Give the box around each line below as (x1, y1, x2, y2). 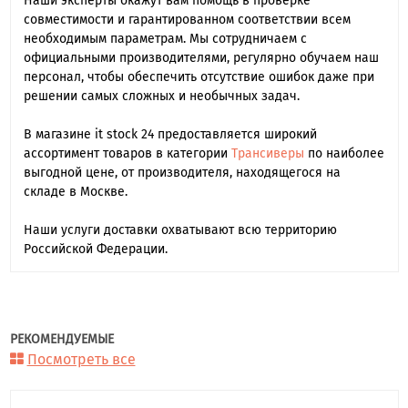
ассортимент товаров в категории (23, 145, 231, 161)
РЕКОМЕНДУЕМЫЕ (9, 331, 114, 347)
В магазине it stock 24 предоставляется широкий (23, 126, 317, 142)
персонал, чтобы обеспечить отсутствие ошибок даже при (23, 68, 374, 85)
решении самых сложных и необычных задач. (23, 87, 300, 104)
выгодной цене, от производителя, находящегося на (23, 164, 341, 180)
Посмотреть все (26, 350, 136, 368)
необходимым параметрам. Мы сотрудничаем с (23, 30, 307, 46)
